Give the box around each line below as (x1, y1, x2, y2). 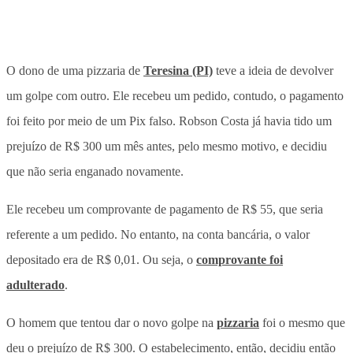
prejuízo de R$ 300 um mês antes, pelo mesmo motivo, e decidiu (6, 139, 327, 153)
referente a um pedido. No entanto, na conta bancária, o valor (6, 227, 310, 241)
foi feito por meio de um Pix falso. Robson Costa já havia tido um (6, 113, 332, 128)
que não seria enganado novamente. (6, 164, 184, 178)
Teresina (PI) (143, 63, 213, 77)
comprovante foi (196, 252, 283, 266)
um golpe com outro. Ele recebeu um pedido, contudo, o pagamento (6, 88, 344, 102)
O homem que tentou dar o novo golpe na (6, 315, 217, 329)
